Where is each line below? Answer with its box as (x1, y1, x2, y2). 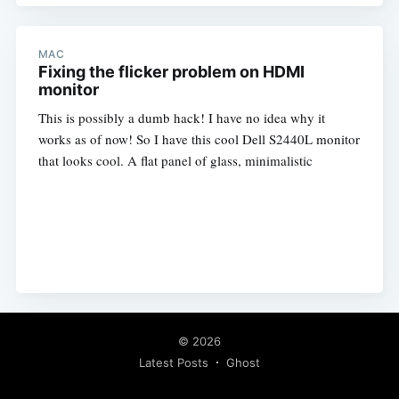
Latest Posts (139, 355, 208, 370)
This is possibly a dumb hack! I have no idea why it (37, 109, 325, 127)
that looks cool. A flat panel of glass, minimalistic (37, 151, 313, 170)
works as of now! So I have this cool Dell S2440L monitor (37, 130, 360, 149)
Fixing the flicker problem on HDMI (37, 62, 305, 82)
